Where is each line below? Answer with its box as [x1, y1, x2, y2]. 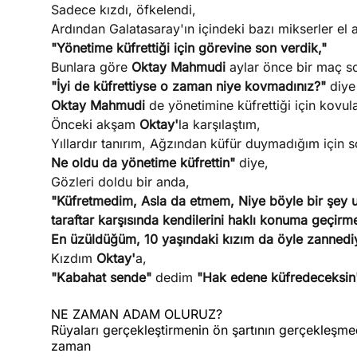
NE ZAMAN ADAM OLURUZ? [50, 306, 222, 322]
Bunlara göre [50, 59, 131, 75]
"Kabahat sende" [50, 269, 155, 285]
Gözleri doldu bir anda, [50, 174, 190, 190]
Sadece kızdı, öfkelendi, [50, 2, 196, 18]
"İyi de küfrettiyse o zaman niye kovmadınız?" [50, 78, 330, 94]
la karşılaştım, [178, 116, 261, 132]
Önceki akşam [50, 116, 139, 132]
